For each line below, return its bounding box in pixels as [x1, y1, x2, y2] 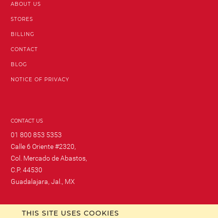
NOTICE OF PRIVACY [11, 76, 70, 83]
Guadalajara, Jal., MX [11, 178, 75, 185]
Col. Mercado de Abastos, [11, 154, 88, 162]
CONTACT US [11, 118, 43, 124]
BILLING [11, 31, 35, 37]
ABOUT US [11, 1, 41, 7]
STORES [11, 16, 34, 22]
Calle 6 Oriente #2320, [11, 143, 76, 150]
